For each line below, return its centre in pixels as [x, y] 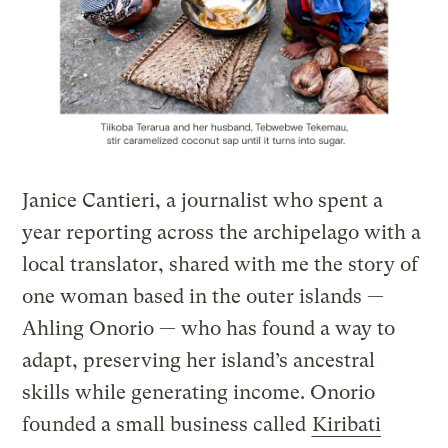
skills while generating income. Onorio [199, 393]
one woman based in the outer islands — [203, 297]
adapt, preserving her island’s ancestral [199, 361]
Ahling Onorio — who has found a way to [209, 329]
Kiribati [347, 425]
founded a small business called [167, 425]
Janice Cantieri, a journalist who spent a [203, 201]
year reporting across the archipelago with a [222, 233]
